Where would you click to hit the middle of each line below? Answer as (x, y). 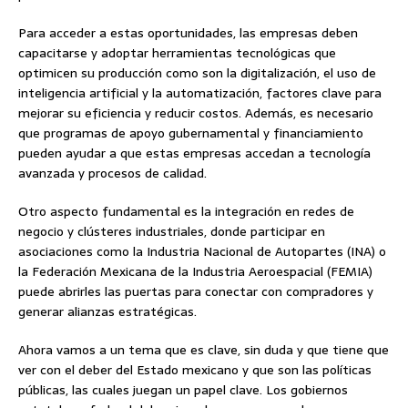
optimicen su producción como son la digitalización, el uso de (197, 72)
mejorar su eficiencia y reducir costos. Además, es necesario (196, 112)
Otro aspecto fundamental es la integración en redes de (186, 211)
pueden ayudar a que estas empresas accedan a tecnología (194, 153)
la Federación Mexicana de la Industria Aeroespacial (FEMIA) (195, 271)
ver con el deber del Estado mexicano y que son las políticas (195, 369)
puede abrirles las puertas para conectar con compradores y (196, 291)
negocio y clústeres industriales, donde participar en (172, 231)
